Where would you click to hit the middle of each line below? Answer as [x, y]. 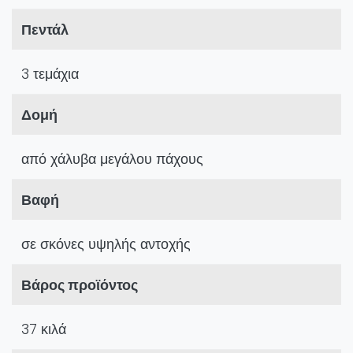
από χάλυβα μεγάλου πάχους [112, 159]
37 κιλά [44, 329]
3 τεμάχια [50, 74]
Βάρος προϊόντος [80, 285]
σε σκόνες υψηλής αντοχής [106, 244]
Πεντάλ [45, 30]
